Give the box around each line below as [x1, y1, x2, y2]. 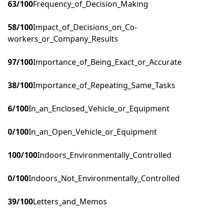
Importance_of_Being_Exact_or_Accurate [33, 57, 182, 68]
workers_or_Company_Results [8, 33, 118, 45]
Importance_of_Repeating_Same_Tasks [33, 80, 175, 91]
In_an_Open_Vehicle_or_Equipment [29, 126, 157, 138]
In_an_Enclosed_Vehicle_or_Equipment [29, 103, 170, 114]
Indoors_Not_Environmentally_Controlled [29, 173, 180, 184]
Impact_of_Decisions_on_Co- [33, 22, 137, 33]
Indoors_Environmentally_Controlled [37, 150, 171, 161]
